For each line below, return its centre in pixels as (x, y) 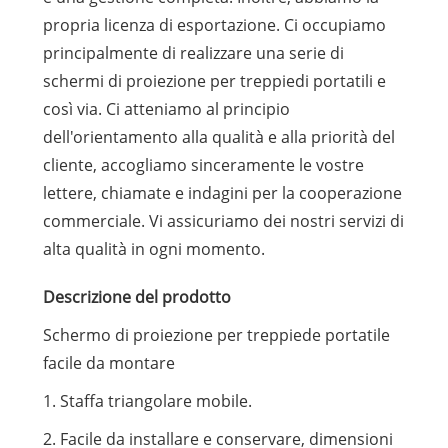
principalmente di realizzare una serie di (193, 53)
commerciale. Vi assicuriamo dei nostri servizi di (223, 221)
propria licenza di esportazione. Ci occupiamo (214, 25)
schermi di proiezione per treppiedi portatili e (214, 81)
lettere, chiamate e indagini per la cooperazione (222, 193)
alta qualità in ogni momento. (153, 249)
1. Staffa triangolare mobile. (147, 401)
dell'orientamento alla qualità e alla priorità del (218, 137)
